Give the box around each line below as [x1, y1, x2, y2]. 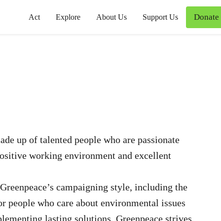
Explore [56, 12, 80, 21]
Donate [194, 12, 219, 22]
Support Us [143, 12, 178, 21]
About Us [96, 12, 127, 21]
